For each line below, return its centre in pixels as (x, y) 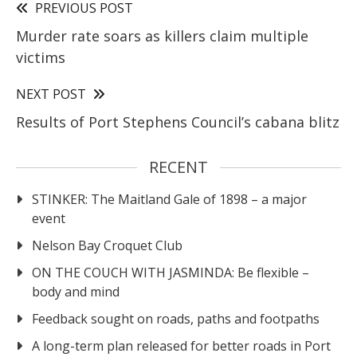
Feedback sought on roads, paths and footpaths (176, 318)
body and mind (76, 291)
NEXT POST (51, 94)
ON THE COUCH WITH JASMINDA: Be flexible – (171, 272)
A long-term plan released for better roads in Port (181, 345)
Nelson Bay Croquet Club (107, 245)
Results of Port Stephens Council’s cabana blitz (178, 122)
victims (41, 57)
